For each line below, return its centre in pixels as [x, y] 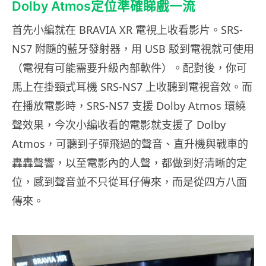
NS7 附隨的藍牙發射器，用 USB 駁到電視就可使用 [133, 48]
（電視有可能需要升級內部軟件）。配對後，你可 [129, 67]
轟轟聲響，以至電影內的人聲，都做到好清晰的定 [129, 162]
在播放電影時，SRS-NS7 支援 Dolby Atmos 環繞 [129, 105]
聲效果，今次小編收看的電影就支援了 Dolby [119, 124]
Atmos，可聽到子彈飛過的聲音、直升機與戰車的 [130, 143]
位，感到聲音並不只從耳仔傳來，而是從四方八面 [129, 181]
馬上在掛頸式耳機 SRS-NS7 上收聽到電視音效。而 [132, 86]
